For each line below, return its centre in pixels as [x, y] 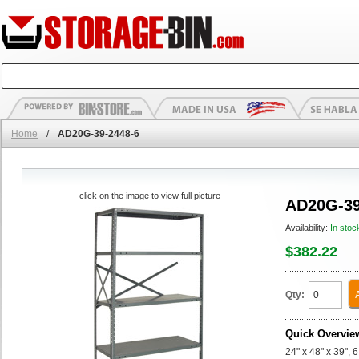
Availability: [308, 228]
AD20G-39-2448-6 [99, 134]
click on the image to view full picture [149, 196]
